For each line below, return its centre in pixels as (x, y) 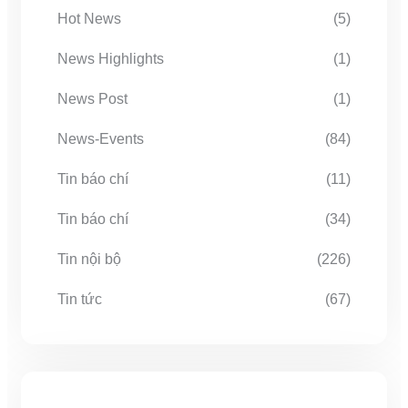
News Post (92, 99)
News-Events (101, 139)
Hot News (89, 19)
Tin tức (80, 299)
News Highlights (111, 59)
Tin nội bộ (89, 259)
